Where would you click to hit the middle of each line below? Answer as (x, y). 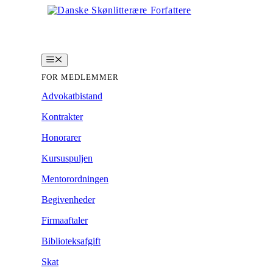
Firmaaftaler (65, 220)
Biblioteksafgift (71, 241)
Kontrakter (62, 116)
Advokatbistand (72, 96)
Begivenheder (68, 199)
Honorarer (61, 137)
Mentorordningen (75, 179)
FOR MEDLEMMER (80, 77)
